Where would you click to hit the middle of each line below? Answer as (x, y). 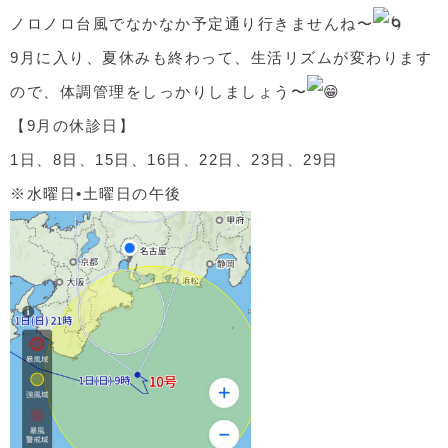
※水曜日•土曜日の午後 (96, 193)
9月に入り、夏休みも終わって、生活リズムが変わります (221, 57)
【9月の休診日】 (72, 125)
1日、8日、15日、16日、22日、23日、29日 (174, 159)
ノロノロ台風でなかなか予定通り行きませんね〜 (191, 23)
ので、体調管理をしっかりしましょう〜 (158, 91)
